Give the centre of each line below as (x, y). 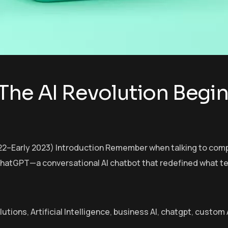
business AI (135, 211)
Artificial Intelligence (70, 211)
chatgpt (176, 211)
